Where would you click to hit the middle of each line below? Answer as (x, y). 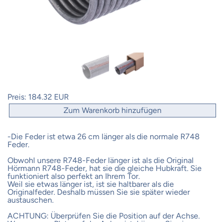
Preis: (18, 97)
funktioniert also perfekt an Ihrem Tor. (74, 176)
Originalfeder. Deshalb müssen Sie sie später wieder (99, 192)
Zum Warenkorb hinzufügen (112, 110)
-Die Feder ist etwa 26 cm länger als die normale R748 (104, 136)
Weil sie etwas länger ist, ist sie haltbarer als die (91, 184)
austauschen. (30, 200)
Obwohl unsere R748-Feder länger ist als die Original (101, 160)
